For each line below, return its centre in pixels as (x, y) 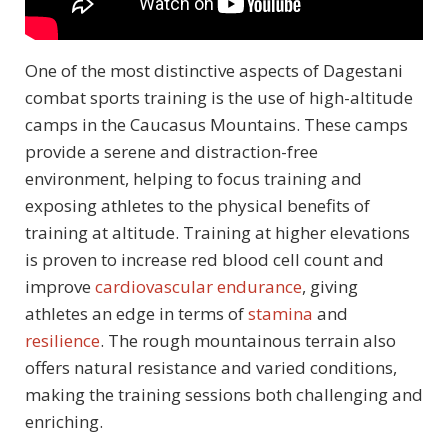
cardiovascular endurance (198, 286)
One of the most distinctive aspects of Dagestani (214, 70)
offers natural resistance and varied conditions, (211, 367)
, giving (330, 286)
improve (60, 286)
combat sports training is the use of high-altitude (219, 97)
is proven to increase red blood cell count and (204, 259)
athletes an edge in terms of (136, 313)
